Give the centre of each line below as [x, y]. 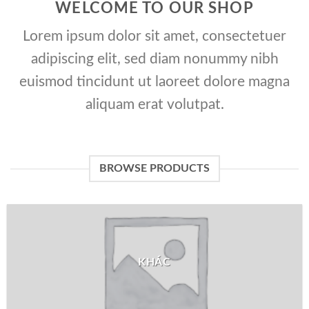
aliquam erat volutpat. [154, 105]
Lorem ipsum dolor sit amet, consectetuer [154, 37]
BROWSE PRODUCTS [154, 169]
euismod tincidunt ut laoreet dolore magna [154, 82]
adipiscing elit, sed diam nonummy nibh [154, 59]
